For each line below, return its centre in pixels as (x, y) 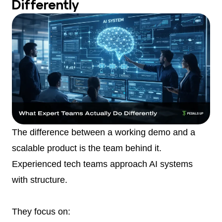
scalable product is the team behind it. (87, 148)
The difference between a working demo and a (104, 133)
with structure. (40, 180)
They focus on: (41, 212)
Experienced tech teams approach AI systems (102, 164)
